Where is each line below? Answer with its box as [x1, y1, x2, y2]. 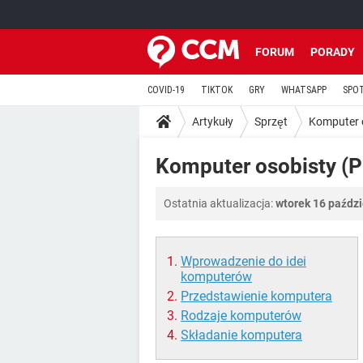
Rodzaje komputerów [181, 308, 301, 323]
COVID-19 [147, 84, 185, 96]
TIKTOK [201, 84, 233, 96]
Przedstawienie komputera [181, 288, 332, 304]
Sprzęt [254, 114, 288, 128]
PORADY [310, 45, 355, 58]
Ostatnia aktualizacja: [164, 197, 275, 210]
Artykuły [192, 114, 233, 128]
